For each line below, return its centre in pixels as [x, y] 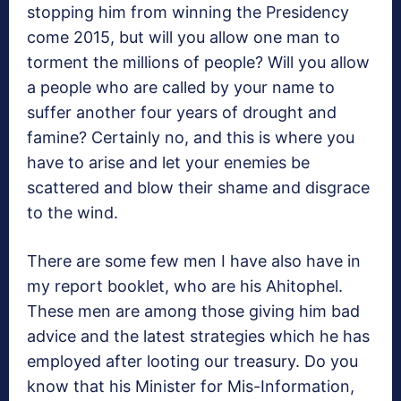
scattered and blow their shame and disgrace [198, 188]
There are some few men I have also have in [194, 261]
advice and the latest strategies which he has [198, 337]
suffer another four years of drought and [182, 113]
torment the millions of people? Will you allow [198, 63]
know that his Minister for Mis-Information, [191, 387]
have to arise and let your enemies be [168, 163]
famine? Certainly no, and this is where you [191, 138]
